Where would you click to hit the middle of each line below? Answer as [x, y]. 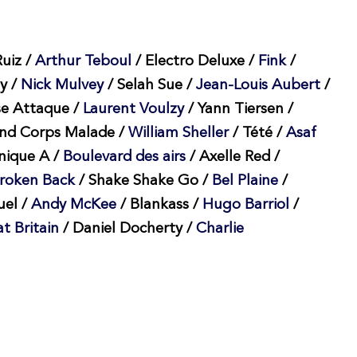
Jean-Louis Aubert [258, 86]
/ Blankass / [159, 206]
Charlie [220, 229]
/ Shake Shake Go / [145, 182]
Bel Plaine [245, 182]
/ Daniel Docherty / [129, 229]
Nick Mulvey [60, 86]
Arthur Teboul [83, 62]
